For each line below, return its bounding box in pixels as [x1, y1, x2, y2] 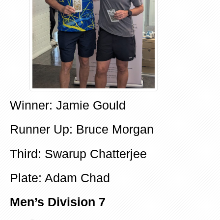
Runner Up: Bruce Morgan [10, 123, 154, 137]
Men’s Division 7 [10, 195, 106, 209]
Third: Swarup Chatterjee [10, 147, 147, 161]
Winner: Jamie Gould [10, 98, 126, 112]
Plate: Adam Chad [10, 171, 110, 185]
